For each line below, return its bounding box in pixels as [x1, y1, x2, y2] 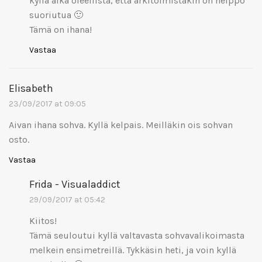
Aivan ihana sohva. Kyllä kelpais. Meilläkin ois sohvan [9, 119, 233, 130]
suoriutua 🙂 [29, 9, 83, 20]
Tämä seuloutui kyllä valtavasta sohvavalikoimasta [29, 229, 244, 241]
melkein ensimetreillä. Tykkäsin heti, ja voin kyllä [29, 244, 236, 256]
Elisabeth [9, 81, 53, 95]
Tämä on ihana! [29, 23, 92, 35]
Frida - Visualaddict [29, 177, 120, 191]
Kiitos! [29, 215, 57, 226]
